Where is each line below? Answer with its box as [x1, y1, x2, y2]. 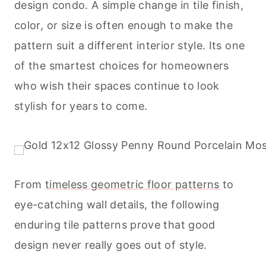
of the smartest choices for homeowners [14, 59, 229, 72]
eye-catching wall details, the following [14, 198, 220, 211]
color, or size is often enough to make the [14, 18, 233, 31]
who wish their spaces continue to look [14, 79, 220, 92]
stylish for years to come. [14, 99, 148, 112]
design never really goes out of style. [14, 238, 207, 251]
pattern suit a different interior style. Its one [14, 39, 245, 52]
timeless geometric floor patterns [45, 178, 220, 191]
